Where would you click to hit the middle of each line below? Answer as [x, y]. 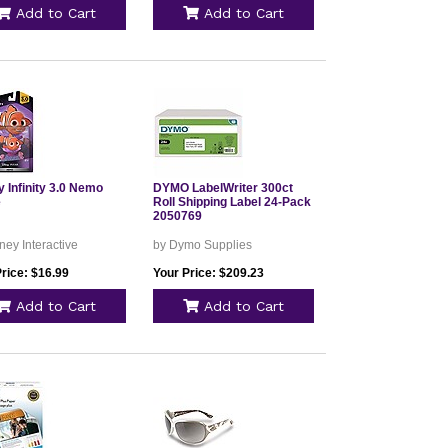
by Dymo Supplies [202, 245]
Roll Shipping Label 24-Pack [231, 202]
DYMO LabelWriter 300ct [222, 188]
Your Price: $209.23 [208, 273]
